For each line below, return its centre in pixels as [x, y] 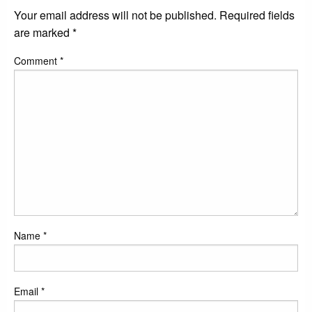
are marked [43, 33]
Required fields [257, 15]
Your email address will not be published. [115, 15]
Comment [37, 61]
